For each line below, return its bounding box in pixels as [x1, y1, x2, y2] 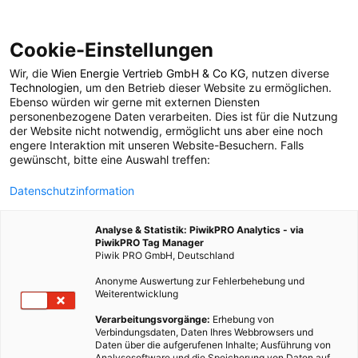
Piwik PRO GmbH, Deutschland [95, 249, 234, 261]
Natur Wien [98, 105, 260, 143]
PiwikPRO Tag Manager [95, 237, 204, 249]
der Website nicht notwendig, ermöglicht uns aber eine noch [10, 124, 323, 137]
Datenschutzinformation [10, 184, 134, 197]
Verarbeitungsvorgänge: [95, 313, 210, 325]
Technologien [10, 81, 79, 94]
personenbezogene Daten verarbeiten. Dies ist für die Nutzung [10, 109, 338, 123]
